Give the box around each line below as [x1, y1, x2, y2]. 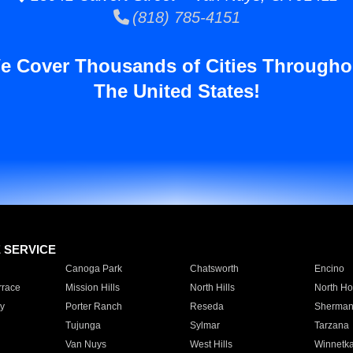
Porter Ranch [65, 301, 122, 312]
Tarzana [314, 320, 349, 331]
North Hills [189, 282, 235, 293]
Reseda [189, 301, 224, 312]
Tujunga [65, 320, 101, 331]
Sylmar [189, 320, 220, 331]
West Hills [189, 339, 232, 350]
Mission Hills [65, 282, 120, 293]
